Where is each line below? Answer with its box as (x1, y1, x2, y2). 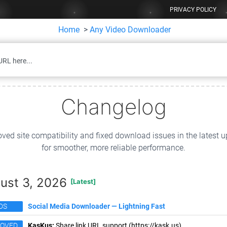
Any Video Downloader (90, 25, 171, 34)
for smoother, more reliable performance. (42, 143, 185, 153)
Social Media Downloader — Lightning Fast (28, 202, 165, 210)
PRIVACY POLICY (170, 6, 216, 13)
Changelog (60, 94, 167, 120)
